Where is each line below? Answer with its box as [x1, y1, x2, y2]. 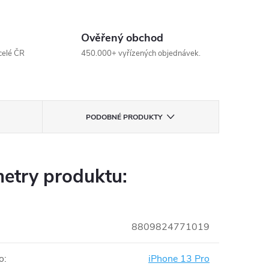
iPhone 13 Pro [148, 252, 210, 265]
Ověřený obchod [80, 31, 163, 45]
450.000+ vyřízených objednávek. [80, 48, 201, 59]
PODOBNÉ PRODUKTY [86, 112, 163, 122]
